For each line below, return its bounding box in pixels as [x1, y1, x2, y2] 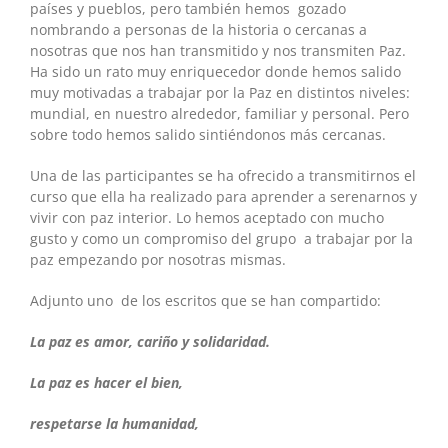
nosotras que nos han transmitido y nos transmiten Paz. [30, 41, 410, 61]
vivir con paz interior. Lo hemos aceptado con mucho [30, 208, 384, 228]
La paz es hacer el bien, [30, 373, 183, 393]
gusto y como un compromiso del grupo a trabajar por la [30, 229, 413, 249]
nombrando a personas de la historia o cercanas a [30, 20, 367, 40]
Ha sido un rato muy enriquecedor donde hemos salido [30, 62, 401, 82]
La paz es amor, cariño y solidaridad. [30, 332, 270, 352]
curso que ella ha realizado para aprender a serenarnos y [30, 187, 417, 207]
